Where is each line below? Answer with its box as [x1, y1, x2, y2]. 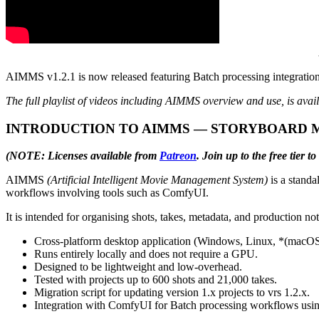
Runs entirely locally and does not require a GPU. [34, 248, 258, 261]
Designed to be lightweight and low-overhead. [34, 261, 242, 273]
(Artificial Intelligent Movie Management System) [47, 174, 268, 187]
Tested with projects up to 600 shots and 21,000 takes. [34, 273, 277, 286]
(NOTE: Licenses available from [6, 150, 159, 162]
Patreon [159, 150, 197, 162]
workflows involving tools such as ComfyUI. [6, 187, 209, 199]
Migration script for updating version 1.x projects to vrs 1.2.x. [34, 286, 310, 299]
